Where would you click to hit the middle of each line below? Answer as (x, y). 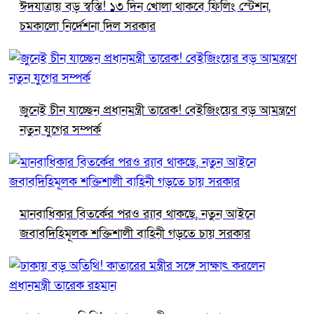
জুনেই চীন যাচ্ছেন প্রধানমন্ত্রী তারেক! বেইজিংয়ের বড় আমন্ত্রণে (158, 110)
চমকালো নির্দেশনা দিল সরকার (88, 26)
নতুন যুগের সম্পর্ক (60, 130)
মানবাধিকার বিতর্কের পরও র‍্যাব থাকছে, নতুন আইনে (137, 214)
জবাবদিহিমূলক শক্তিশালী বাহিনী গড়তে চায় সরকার (135, 233)
